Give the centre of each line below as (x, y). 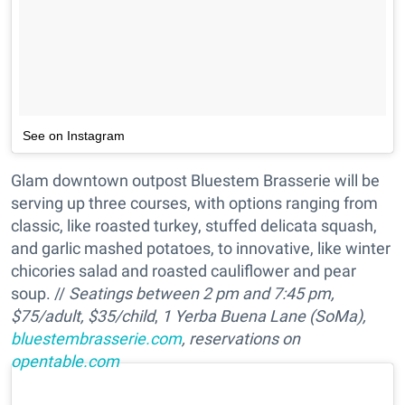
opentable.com (65, 362)
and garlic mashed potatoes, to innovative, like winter (201, 249)
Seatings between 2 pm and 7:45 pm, (202, 294)
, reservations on (241, 339)
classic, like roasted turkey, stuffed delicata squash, (194, 226)
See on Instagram (74, 136)
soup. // (40, 294)
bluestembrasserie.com (96, 339)
